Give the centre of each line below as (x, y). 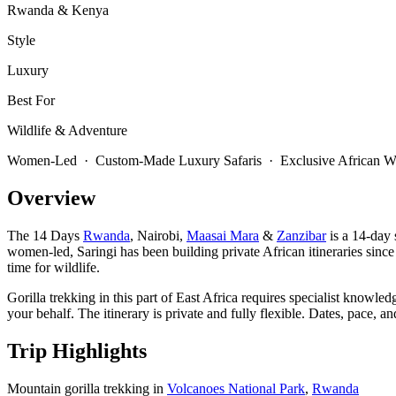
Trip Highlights (77, 350)
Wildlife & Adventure (67, 131)
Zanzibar (301, 235)
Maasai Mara (223, 235)
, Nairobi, (158, 235)
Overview (51, 198)
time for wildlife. (53, 267)
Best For (31, 101)
